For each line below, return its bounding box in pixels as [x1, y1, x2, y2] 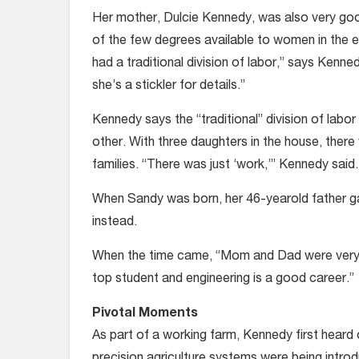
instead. [92, 216, 137, 229]
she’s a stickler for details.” [92, 79, 245, 93]
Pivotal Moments [92, 307, 198, 321]
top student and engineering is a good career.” [92, 272, 354, 286]
